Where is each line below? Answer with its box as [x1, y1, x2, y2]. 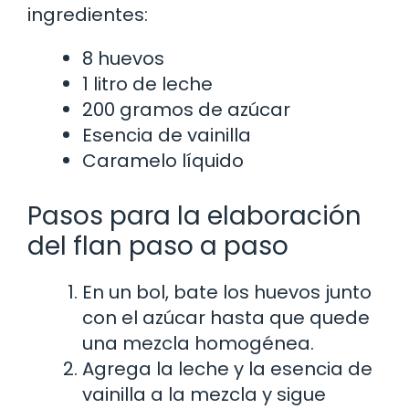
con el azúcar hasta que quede [82, 304, 370, 330]
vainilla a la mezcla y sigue [82, 381, 326, 407]
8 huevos [82, 45, 164, 71]
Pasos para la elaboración [27, 197, 362, 234]
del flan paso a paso [27, 227, 288, 264]
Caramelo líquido [82, 147, 244, 173]
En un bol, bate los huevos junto [82, 278, 372, 305]
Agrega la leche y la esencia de [82, 355, 372, 382]
